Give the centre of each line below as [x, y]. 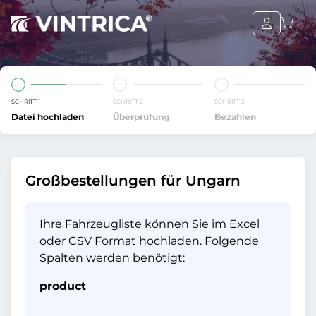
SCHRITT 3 [230, 102]
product [63, 286]
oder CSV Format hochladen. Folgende [149, 241]
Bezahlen [235, 117]
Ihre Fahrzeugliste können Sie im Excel [150, 224]
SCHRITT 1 [26, 102]
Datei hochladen [48, 117]
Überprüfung [141, 117]
